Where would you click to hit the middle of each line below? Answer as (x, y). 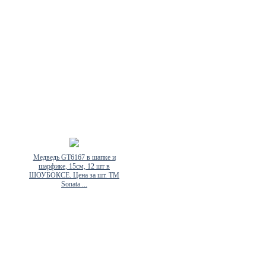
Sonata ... (74, 184)
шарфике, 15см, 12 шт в (74, 166)
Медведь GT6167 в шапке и (74, 157)
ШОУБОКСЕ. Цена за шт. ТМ (74, 175)
